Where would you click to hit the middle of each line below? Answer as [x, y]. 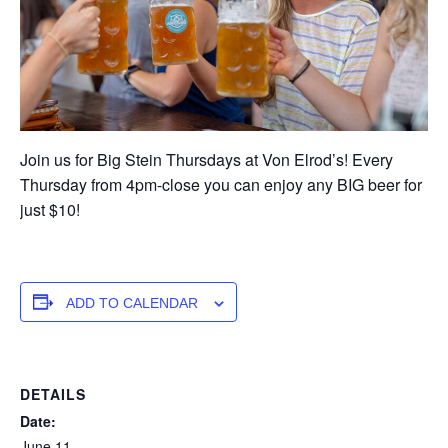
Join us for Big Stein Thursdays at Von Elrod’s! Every [206, 159]
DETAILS [53, 393]
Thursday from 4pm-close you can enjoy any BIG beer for [221, 184]
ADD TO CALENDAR [132, 302]
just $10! [50, 209]
